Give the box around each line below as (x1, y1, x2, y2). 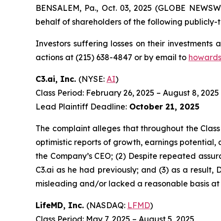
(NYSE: (78, 74, 107, 84)
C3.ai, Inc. (36, 74, 78, 84)
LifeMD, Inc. (36, 200, 86, 210)
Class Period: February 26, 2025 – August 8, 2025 (36, 88, 219, 98)
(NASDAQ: (86, 200, 127, 210)
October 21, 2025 (127, 102, 199, 111)
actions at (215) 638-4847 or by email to (36, 52, 188, 62)
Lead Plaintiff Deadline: (36, 102, 127, 111)
